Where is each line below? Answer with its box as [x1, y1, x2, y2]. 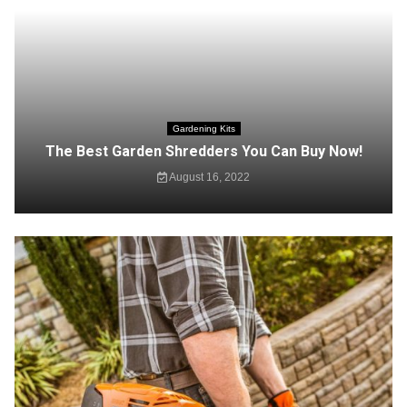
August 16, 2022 [166, 171, 250, 184]
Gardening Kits [172, 124, 235, 134]
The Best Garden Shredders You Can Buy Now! [45, 143, 362, 160]
